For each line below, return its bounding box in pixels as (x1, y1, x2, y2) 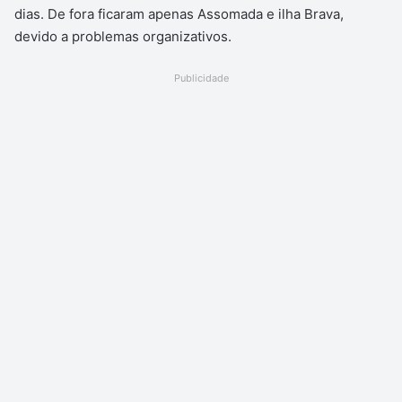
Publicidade (173, 71, 229, 84)
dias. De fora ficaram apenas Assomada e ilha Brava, (14, 4, 344, 22)
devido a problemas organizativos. (14, 27, 232, 45)
